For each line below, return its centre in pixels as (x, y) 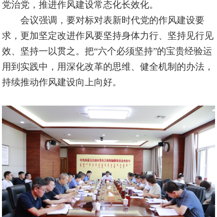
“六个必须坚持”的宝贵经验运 (153, 51)
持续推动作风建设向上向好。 (62, 82)
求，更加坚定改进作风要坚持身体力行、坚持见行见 (108, 36)
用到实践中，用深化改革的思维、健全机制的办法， (108, 67)
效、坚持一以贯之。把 (48, 51)
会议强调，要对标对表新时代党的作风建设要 (113, 20)
